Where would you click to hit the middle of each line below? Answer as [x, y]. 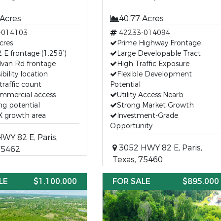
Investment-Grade [147, 116]
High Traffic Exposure [153, 64]
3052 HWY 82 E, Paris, [159, 148]
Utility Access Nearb [150, 95]
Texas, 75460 [137, 160]
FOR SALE [131, 181]
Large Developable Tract [159, 54]
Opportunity [131, 126]
